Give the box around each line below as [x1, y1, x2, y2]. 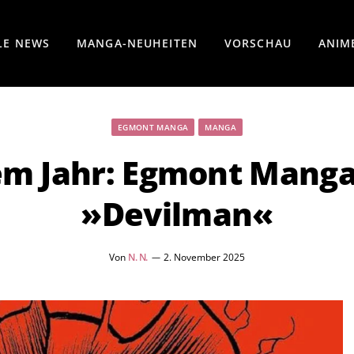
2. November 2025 [163, 250, 245, 264]
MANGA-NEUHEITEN [77, 35, 198, 51]
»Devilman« [81, 192, 273, 235]
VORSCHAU [224, 35, 292, 51]
